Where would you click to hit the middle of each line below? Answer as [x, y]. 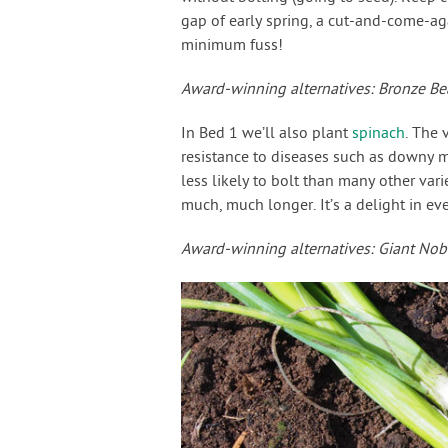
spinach [378, 133]
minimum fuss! [231, 45]
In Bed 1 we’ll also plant [266, 133]
